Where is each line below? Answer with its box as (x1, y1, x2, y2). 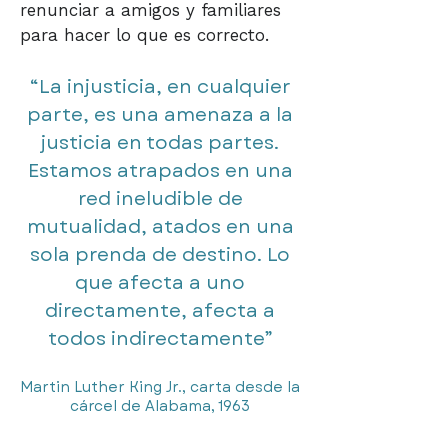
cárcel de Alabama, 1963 (70, 396, 250, 416)
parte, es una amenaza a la (27, 101, 293, 128)
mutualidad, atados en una (26, 213, 294, 240)
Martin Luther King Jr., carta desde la (20, 377, 300, 397)
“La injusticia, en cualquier (29, 73, 291, 100)
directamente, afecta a (45, 297, 275, 324)
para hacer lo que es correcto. (20, 25, 269, 45)
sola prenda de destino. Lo (30, 241, 290, 268)
